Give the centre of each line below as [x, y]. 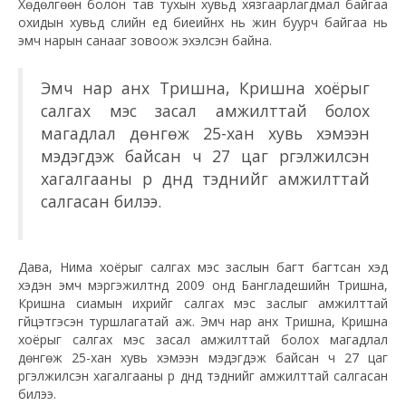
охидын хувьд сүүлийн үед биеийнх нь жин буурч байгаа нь [203, 23]
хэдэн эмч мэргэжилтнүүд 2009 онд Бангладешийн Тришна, [203, 285]
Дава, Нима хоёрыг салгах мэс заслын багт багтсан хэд [203, 267]
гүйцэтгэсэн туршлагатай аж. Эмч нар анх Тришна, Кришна [203, 322]
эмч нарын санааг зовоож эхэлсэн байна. [145, 41]
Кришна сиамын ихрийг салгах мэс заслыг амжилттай [203, 304]
